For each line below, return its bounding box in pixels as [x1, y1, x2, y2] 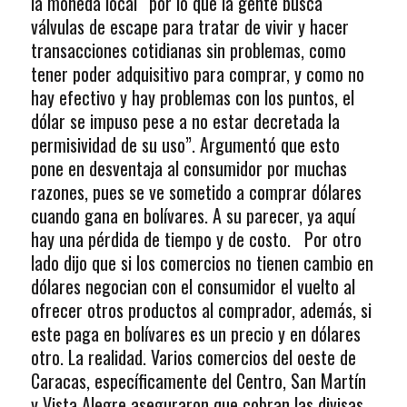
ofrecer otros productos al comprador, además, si [30, 296, 372, 324]
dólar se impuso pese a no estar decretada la [30, 107, 340, 135]
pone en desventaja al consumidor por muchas [30, 154, 347, 183]
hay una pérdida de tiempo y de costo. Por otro [30, 225, 362, 253]
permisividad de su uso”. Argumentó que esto [30, 131, 340, 159]
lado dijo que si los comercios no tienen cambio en [30, 249, 373, 277]
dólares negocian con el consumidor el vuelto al [30, 273, 355, 301]
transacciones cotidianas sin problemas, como [30, 36, 346, 65]
